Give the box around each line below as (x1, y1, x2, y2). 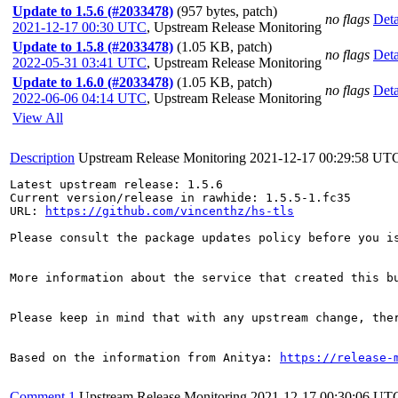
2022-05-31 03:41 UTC (12, 55, 147, 70)
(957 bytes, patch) (177, 4, 277, 19)
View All (12, 110, 63, 125)
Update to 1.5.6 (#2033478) (12, 4, 173, 19)
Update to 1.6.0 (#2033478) (12, 75, 173, 90)
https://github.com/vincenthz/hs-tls (45, 204, 294, 218)
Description (10, 150, 75, 165)
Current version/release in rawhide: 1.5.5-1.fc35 (10, 191, 351, 204)
